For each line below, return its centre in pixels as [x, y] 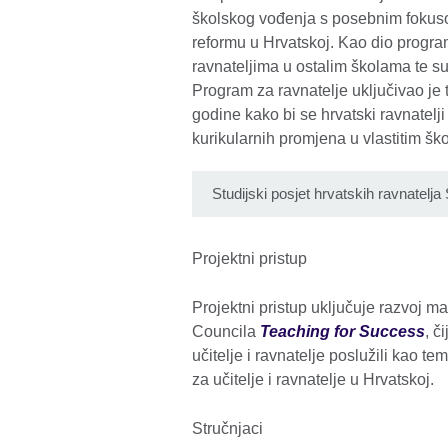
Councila [226, 332]
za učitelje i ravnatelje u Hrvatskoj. [315, 380]
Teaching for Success [342, 332]
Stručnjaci [227, 429]
